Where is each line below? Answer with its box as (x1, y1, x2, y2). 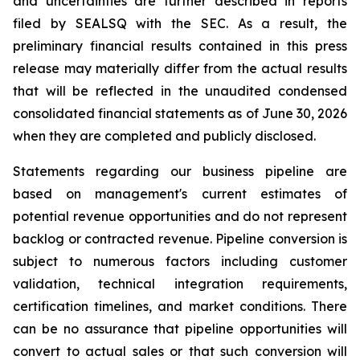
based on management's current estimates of (13, 186, 347, 202)
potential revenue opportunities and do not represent (13, 208, 347, 224)
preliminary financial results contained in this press (13, 38, 347, 54)
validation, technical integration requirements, (13, 276, 347, 292)
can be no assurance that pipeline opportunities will (13, 321, 347, 337)
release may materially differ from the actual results (13, 60, 347, 76)
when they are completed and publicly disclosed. (13, 128, 316, 144)
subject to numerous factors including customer (13, 253, 347, 269)
